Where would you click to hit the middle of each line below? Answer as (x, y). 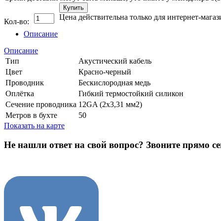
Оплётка (20, 93)
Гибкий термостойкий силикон (131, 93)
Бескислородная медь (114, 82)
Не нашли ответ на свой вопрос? (75, 145)
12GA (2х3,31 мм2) (110, 104)
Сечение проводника (41, 104)
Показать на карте (34, 125)
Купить (74, 7)
